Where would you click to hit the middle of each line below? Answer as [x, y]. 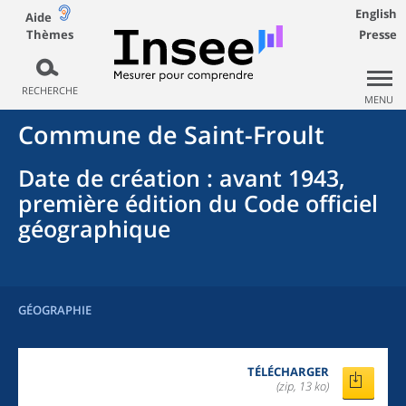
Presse [378, 34]
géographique [94, 228]
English [376, 14]
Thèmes [49, 34]
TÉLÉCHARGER [288, 372]
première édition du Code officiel [198, 203]
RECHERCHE [49, 90]
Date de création [109, 178]
